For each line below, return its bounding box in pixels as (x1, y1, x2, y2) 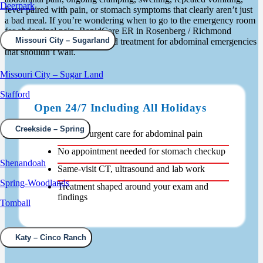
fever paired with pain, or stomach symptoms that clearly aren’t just (5, 5, 252, 15)
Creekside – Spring (15, 124, 85, 134)
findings (58, 192, 87, 202)
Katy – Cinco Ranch (15, 233, 86, 242)
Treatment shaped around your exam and (58, 181, 208, 191)
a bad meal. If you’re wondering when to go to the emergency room (5, 15, 255, 25)
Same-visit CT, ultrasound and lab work (58, 164, 205, 174)
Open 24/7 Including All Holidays (34, 102, 207, 114)
